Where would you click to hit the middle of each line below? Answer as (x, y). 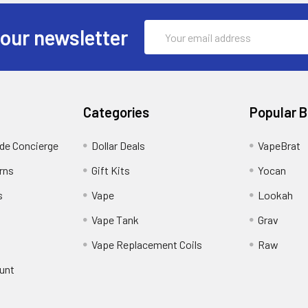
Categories (117, 112)
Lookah (275, 195)
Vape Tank (115, 220)
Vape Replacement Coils (147, 245)
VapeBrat (279, 146)
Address (163, 45)
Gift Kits (111, 170)
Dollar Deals (119, 146)
